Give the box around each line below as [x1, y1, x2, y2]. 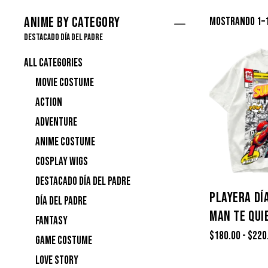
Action [35, 96, 62, 110]
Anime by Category [24, 14, 120, 32]
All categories [24, 56, 83, 71]
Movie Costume [35, 76, 94, 90]
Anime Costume [35, 135, 95, 150]
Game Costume [35, 234, 92, 248]
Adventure [35, 115, 77, 130]
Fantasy [35, 214, 68, 229]
